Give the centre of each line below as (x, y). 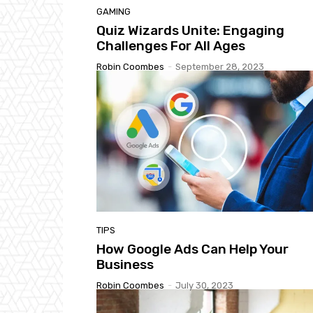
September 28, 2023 (220, 67)
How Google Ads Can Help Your (192, 249)
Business (125, 264)
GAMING (114, 12)
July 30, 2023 (204, 285)
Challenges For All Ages (171, 46)
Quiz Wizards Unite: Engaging (190, 31)
